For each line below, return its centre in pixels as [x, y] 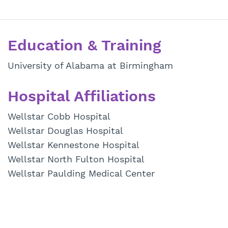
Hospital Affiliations [81, 96]
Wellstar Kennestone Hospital [73, 145]
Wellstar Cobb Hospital [59, 117]
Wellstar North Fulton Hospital [76, 159]
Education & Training [84, 45]
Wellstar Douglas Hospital [65, 131]
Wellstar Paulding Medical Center [81, 174]
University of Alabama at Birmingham [90, 66]
